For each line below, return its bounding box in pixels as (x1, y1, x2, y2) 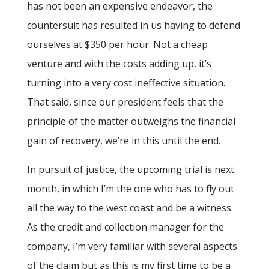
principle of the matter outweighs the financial (26, 115, 235, 128)
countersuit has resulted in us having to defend (26, 19, 240, 32)
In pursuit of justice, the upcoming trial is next (26, 163, 234, 177)
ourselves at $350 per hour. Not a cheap (26, 38, 208, 52)
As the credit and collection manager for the (26, 220, 224, 234)
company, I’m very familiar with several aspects (26, 240, 237, 253)
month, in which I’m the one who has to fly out (26, 182, 234, 196)
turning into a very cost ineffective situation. (26, 76, 225, 90)
